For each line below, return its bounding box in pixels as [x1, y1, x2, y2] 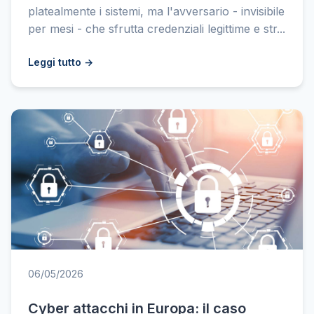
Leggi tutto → [28, 56, 93, 68]
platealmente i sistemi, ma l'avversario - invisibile [28, 4, 285, 18]
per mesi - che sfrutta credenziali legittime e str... [28, 22, 285, 36]
